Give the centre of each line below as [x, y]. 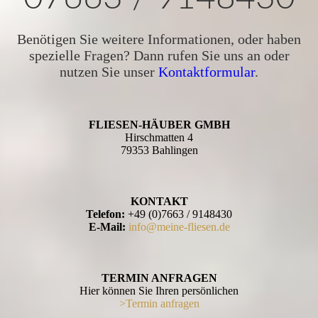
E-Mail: [107, 226]
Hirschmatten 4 [159, 137]
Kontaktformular [207, 71]
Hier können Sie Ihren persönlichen [159, 290]
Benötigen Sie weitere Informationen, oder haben [159, 39]
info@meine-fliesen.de [179, 226]
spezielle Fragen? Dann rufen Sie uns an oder [159, 55]
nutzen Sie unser [109, 71]
